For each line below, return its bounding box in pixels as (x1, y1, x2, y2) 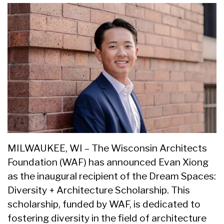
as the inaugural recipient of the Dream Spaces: (7, 170, 216, 182)
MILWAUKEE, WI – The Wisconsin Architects (7, 142, 207, 154)
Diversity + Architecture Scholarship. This (7, 184, 190, 196)
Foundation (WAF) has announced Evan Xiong (7, 156, 208, 168)
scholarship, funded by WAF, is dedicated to (7, 198, 200, 210)
